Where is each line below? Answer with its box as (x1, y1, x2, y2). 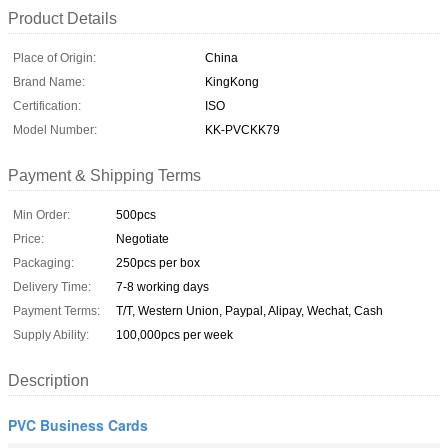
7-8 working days (116, 279, 209, 294)
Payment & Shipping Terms (8, 166, 201, 184)
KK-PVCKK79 (205, 122, 280, 137)
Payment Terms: (13, 303, 100, 318)
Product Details (8, 9, 117, 27)
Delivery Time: (13, 279, 91, 294)
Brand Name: (13, 74, 85, 89)
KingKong (205, 74, 259, 89)
